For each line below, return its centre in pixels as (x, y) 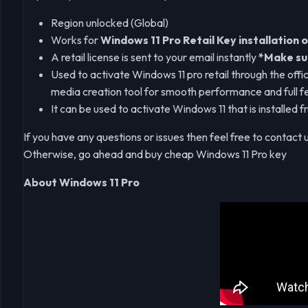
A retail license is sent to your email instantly (155, 57)
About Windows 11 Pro (81, 183)
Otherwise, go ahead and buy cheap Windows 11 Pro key (155, 154)
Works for (76, 40)
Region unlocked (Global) (110, 23)
